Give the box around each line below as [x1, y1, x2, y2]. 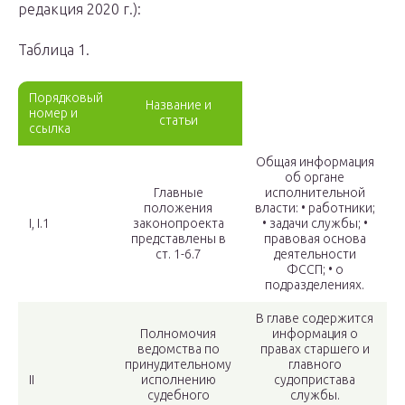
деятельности [273, 247, 356, 262]
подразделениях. [265, 278, 364, 293]
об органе [285, 170, 344, 185]
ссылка [29, 121, 71, 137]
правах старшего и [259, 342, 370, 357]
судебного [146, 388, 210, 403]
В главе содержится [256, 311, 373, 326]
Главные [153, 185, 203, 201]
